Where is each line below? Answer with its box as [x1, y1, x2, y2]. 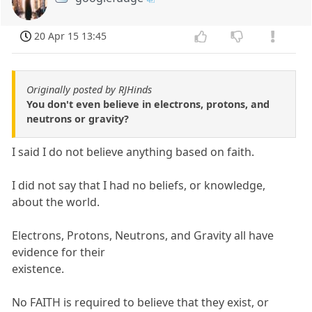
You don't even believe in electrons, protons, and [26, 97, 270, 111]
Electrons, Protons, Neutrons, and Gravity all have [12, 228, 274, 244]
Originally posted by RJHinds [26, 83, 152, 97]
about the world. [12, 194, 100, 210]
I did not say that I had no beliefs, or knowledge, [12, 178, 266, 194]
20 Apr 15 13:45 [34, 29, 107, 43]
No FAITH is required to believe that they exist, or [12, 295, 270, 311]
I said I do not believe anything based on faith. [12, 144, 255, 160]
